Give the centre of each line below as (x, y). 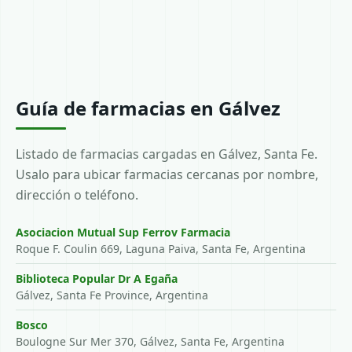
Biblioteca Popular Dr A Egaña (97, 279)
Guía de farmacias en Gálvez (148, 108)
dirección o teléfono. (77, 195)
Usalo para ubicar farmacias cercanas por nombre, (167, 174)
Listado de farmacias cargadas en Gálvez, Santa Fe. (167, 154)
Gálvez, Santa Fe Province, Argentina (112, 295)
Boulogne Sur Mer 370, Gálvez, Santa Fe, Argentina (150, 341)
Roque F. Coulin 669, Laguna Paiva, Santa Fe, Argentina (161, 249)
